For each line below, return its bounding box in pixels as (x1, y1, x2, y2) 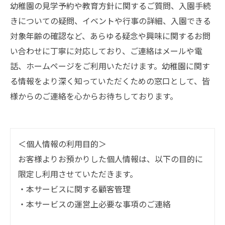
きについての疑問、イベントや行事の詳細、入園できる (10, 15, 211, 27)
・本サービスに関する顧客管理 (18, 183, 131, 195)
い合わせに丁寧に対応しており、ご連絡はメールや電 (10, 45, 202, 57)
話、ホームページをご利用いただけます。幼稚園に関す (10, 60, 210, 72)
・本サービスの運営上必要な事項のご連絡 (18, 198, 171, 210)
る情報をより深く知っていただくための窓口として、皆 (10, 75, 210, 87)
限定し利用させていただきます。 (18, 168, 138, 180)
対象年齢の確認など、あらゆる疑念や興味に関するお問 (10, 30, 210, 42)
